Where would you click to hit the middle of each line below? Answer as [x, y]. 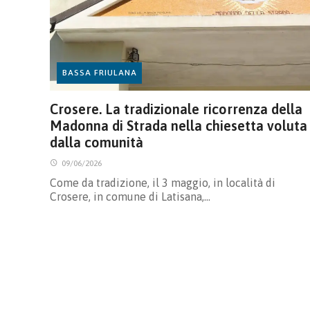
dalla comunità [97, 142]
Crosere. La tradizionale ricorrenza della [176, 109]
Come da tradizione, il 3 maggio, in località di [163, 182]
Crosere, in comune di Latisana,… [130, 196]
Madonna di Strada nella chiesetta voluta [179, 125]
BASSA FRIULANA [99, 73]
